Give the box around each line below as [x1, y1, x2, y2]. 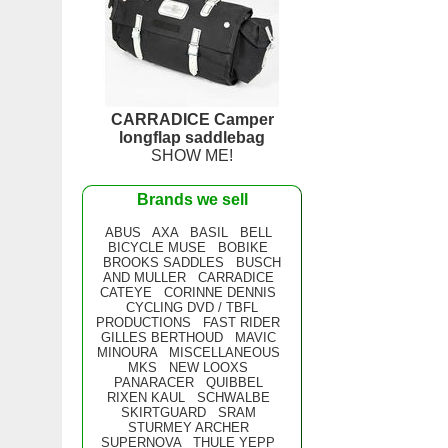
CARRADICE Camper [110, 111, 274, 128]
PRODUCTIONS [96, 315, 191, 330]
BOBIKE [218, 240, 268, 255]
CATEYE [100, 285, 152, 300]
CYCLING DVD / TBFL [126, 300, 258, 315]
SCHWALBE [196, 390, 270, 405]
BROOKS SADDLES [103, 255, 224, 270]
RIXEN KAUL [106, 390, 185, 405]
